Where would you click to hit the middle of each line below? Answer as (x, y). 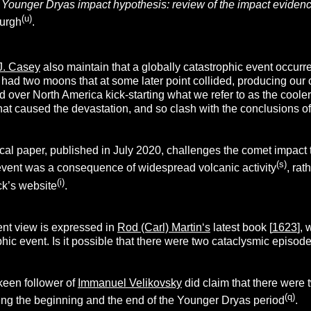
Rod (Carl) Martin (159, 227)
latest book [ (241, 227)
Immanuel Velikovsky (129, 283)
